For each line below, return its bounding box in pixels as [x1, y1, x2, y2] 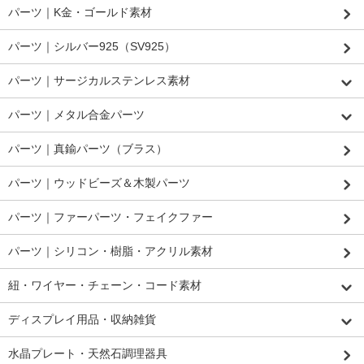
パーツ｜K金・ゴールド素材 [8, 5, 152, 19]
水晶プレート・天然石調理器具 [8, 346, 167, 360]
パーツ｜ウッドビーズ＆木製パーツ [8, 175, 190, 189]
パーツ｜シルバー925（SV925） [8, 39, 175, 53]
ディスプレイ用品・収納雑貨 [8, 312, 156, 326]
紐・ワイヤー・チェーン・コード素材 [8, 278, 201, 292]
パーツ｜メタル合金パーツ [8, 107, 145, 121]
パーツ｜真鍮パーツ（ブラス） [8, 141, 167, 155]
